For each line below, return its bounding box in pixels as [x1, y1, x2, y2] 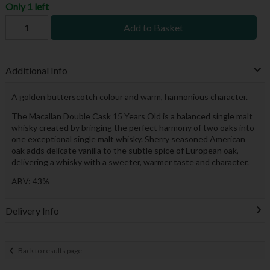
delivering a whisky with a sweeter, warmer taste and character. [11, 157, 249, 168]
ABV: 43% [11, 176, 49, 187]
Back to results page [18, 245, 83, 255]
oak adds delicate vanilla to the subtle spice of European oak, [11, 145, 239, 156]
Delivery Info [5, 205, 59, 217]
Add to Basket [124, 22, 184, 34]
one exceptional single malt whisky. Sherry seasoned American [11, 134, 245, 145]
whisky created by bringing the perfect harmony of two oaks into [11, 122, 254, 133]
